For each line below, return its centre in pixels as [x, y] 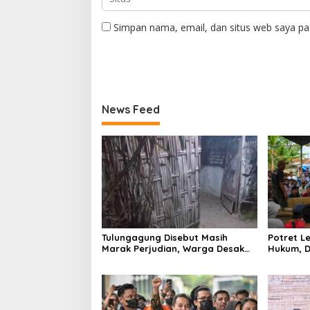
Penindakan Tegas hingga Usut [172, 259]
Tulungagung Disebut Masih [165, 237]
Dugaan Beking [136, 270]
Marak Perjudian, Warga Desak [173, 248]
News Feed [131, 110]
